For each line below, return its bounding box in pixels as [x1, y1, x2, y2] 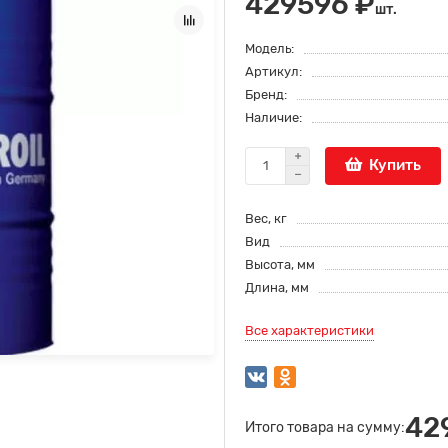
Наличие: [245, 109, 302, 125]
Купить [369, 156, 421, 175]
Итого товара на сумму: [245, 418, 405, 436]
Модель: [245, 40, 294, 56]
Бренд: [245, 86, 287, 102]
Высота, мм [245, 256, 315, 272]
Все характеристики [245, 322, 374, 338]
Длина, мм [245, 279, 309, 295]
